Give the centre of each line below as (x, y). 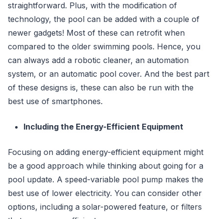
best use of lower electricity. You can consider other (105, 193)
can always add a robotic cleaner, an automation (98, 60)
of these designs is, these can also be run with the (101, 88)
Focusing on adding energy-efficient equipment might (106, 152)
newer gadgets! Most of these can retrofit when (96, 33)
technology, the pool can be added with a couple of (104, 19)
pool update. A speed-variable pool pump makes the (106, 179)
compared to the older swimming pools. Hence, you (104, 46)
